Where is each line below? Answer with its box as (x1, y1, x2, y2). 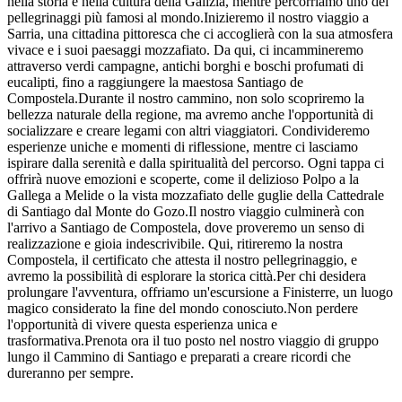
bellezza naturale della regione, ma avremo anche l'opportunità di (7, 106, 373, 122)
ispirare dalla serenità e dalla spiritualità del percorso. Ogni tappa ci (7, 154, 384, 170)
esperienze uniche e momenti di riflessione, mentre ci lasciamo (7, 138, 358, 154)
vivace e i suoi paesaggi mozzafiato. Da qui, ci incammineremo (7, 41, 363, 57)
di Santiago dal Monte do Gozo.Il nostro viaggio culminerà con (7, 203, 364, 219)
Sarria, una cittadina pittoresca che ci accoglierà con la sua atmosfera (7, 25, 393, 41)
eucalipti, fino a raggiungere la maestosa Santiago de (7, 74, 303, 90)
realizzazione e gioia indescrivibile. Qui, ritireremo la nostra (7, 235, 343, 251)
